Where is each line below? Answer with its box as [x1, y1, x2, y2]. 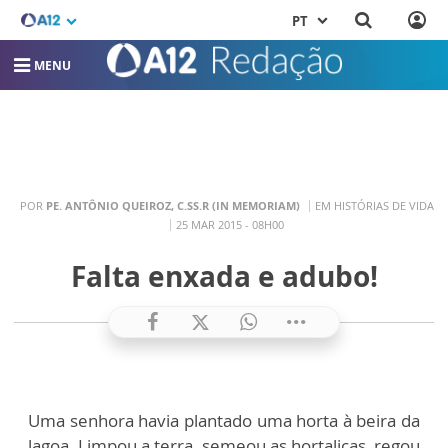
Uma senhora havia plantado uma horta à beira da [28, 409, 420, 432]
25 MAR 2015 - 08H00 [175, 216, 284, 232]
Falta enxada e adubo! [70, 257, 378, 295]
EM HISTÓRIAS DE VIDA [314, 197, 434, 213]
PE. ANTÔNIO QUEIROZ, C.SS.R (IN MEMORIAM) [45, 197, 300, 213]
